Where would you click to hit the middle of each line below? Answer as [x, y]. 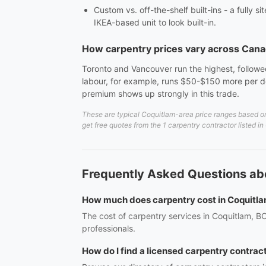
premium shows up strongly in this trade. [161, 94]
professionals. [109, 228]
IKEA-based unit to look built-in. [155, 22]
